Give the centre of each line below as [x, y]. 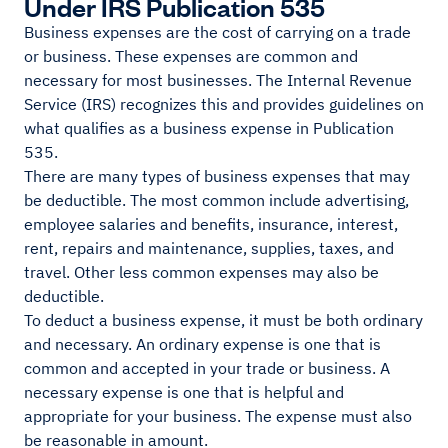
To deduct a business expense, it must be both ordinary [223, 320]
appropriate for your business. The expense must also [218, 416]
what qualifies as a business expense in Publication [209, 128]
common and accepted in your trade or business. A [207, 368]
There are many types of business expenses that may [217, 176]
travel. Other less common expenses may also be [201, 272]
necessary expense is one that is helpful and [184, 392]
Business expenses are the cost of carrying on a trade [217, 32]
